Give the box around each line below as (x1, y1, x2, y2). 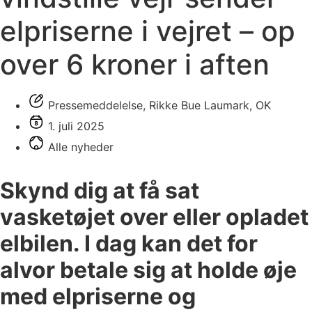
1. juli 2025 (48, 118, 104, 133)
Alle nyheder (48, 139, 114, 154)
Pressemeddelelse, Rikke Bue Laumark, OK (48, 97, 271, 112)
